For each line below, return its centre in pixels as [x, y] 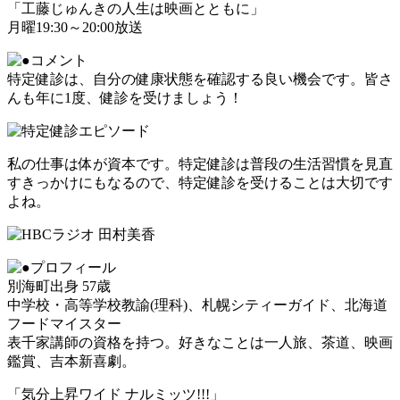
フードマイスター [64, 323]
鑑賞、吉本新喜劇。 [71, 361]
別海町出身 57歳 [59, 286]
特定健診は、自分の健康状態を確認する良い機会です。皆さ [200, 79]
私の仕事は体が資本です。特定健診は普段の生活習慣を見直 [200, 163]
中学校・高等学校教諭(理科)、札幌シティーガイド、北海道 [197, 304]
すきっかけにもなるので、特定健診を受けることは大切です [200, 182]
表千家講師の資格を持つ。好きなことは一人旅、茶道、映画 [200, 342]
